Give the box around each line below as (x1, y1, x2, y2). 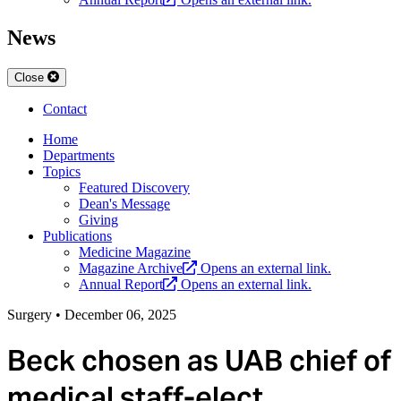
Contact (43, 100, 87, 116)
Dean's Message (79, 195, 170, 211)
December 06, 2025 (64, 306, 176, 322)
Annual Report (79, 276, 163, 292)
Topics (43, 163, 81, 179)
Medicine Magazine (79, 243, 191, 260)
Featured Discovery (79, 179, 190, 195)
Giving (79, 211, 118, 227)
